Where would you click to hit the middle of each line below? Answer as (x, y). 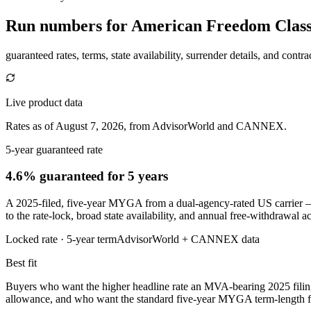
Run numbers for (68, 25)
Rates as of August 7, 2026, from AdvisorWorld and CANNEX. (146, 126)
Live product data (44, 102)
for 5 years (136, 176)
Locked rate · (36, 239)
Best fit (21, 263)
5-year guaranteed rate (54, 149)
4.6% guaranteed (55, 176)
